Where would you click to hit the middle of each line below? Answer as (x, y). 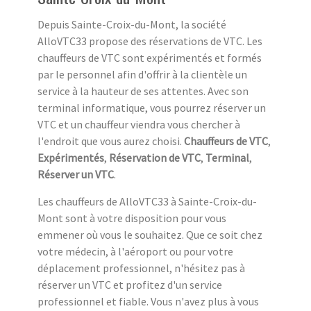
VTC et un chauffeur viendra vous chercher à (139, 124)
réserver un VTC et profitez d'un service (130, 284)
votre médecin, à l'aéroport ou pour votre (135, 251)
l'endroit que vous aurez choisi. (110, 141)
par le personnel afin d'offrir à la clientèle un (142, 74)
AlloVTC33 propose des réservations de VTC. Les (150, 41)
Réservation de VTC (155, 157)
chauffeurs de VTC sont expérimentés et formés (150, 57)
